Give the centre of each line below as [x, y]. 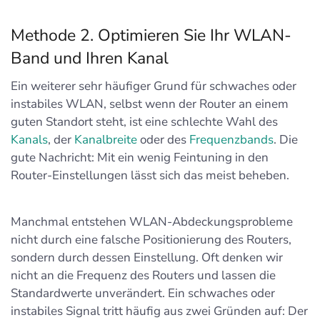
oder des [163, 139]
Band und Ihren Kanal [90, 58]
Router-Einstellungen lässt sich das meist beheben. [150, 175]
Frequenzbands [231, 139]
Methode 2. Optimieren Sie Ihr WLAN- [151, 35]
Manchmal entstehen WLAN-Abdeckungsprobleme [152, 221]
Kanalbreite [106, 139]
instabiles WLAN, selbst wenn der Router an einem [150, 104]
